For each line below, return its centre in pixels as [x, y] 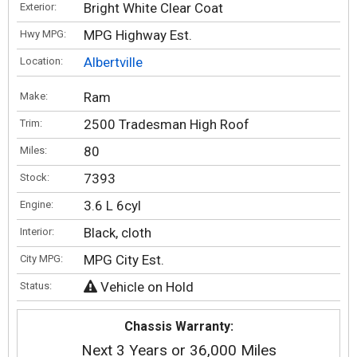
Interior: [37, 231]
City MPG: [41, 259]
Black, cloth [118, 233]
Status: [36, 286]
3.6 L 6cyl [112, 206]
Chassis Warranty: [178, 326]
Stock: [35, 177]
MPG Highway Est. [138, 35]
